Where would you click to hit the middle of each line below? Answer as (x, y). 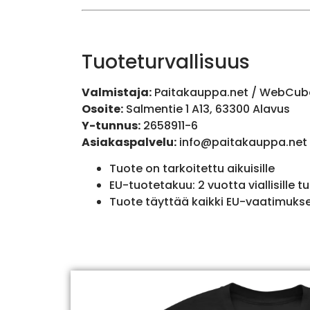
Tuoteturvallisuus (165, 62)
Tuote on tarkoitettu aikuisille (192, 169)
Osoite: (102, 109)
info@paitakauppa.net (243, 142)
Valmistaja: (116, 92)
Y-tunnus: (111, 125)
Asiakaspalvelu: (129, 142)
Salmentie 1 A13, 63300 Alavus (206, 109)
